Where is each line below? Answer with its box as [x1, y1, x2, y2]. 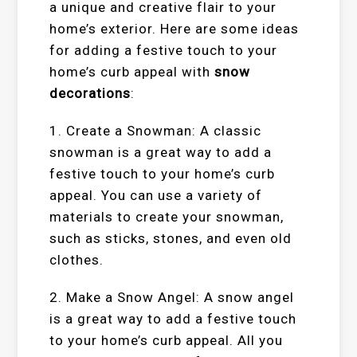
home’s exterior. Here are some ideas [49, 21, 300, 37]
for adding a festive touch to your [49, 42, 278, 58]
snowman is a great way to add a [49, 144, 273, 160]
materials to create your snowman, [49, 209, 284, 225]
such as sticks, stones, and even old [49, 230, 292, 246]
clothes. [49, 252, 104, 268]
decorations [49, 85, 131, 101]
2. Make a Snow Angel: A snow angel [49, 289, 295, 305]
